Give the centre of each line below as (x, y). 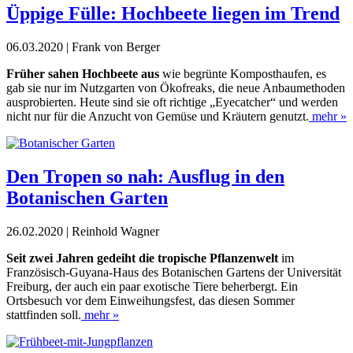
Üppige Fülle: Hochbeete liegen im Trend (173, 14)
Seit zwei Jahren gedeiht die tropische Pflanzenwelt (142, 258)
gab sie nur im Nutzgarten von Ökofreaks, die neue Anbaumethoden (176, 88)
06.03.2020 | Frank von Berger (83, 47)
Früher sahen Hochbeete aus (83, 74)
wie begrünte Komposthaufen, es (243, 74)
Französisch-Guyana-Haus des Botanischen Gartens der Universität (174, 272)
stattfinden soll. (44, 314)
